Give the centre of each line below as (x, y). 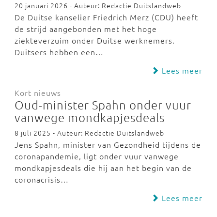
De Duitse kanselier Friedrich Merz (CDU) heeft (106, 17)
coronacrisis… (42, 179)
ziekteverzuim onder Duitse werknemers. (95, 40)
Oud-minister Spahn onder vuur (103, 105)
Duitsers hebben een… (59, 52)
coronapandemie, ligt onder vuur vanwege (97, 156)
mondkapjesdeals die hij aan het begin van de (103, 168)
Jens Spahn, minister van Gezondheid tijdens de (108, 144)
